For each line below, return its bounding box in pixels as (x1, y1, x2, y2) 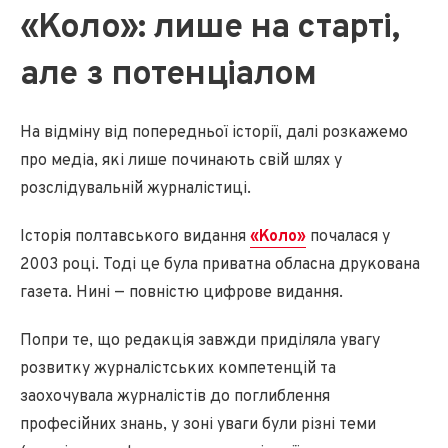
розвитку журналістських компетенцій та (20, 358, 336, 379)
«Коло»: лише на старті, (20, 6, 400, 50)
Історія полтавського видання (20, 226, 250, 247)
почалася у (306, 226, 390, 247)
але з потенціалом (20, 53, 317, 97)
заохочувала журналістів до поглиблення (20, 386, 330, 407)
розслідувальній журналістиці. (20, 178, 251, 199)
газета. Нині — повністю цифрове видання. (20, 282, 343, 303)
